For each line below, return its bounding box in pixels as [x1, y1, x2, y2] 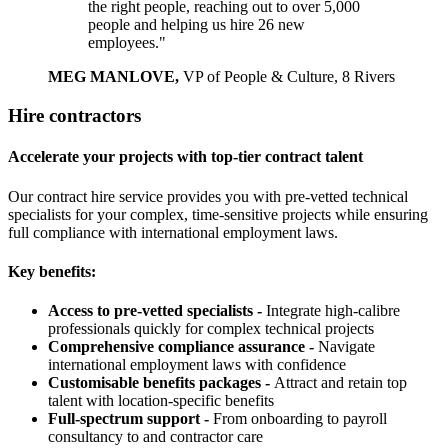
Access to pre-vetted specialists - [48, 302, 266, 320]
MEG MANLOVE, [48, 68, 183, 86]
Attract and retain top [274, 374, 407, 392]
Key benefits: [8, 262, 96, 280]
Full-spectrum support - [48, 410, 213, 428]
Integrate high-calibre [266, 302, 400, 320]
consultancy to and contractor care [48, 428, 263, 446]
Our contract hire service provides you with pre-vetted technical [8, 187, 408, 205]
